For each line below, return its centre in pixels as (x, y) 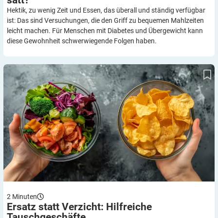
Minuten (25, 196)
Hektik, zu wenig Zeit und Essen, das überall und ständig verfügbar (106, 10)
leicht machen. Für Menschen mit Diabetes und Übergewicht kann (105, 31)
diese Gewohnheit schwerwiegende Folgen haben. (82, 41)
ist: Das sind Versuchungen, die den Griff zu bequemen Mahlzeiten (105, 21)
